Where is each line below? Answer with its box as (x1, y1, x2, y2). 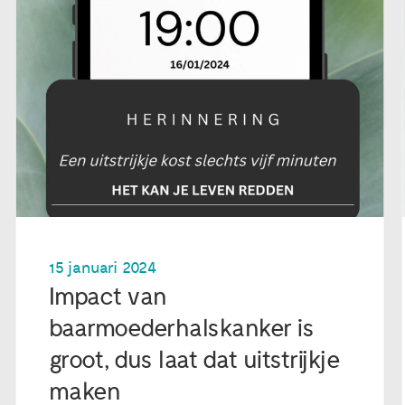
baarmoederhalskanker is (48, 313, 315, 344)
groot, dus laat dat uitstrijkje (48, 344, 341, 375)
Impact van (48, 281, 167, 312)
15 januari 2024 (48, 258, 156, 278)
